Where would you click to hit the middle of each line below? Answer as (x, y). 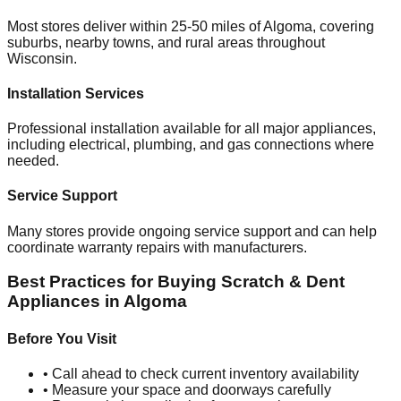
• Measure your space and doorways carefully (187, 389)
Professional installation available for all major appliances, (192, 129)
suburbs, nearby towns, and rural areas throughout (166, 42)
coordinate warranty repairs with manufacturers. (157, 247)
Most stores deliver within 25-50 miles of (135, 26)
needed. (33, 161)
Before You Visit (62, 338)
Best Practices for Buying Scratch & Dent (176, 282)
